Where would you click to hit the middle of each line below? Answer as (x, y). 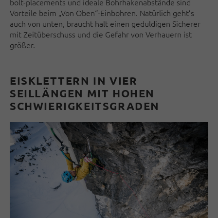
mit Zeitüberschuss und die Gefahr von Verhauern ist (101, 34)
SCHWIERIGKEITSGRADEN (85, 106)
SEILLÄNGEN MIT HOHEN (82, 93)
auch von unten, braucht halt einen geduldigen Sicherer (105, 24)
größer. (22, 45)
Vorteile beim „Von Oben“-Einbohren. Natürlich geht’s (102, 13)
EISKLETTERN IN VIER (74, 81)
